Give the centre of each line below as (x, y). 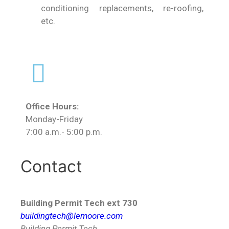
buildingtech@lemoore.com (72, 215)
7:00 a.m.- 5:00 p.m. (64, 132)
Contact (51, 166)
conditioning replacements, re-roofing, (122, 8)
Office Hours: (52, 107)
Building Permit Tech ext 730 (79, 203)
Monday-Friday (54, 119)
